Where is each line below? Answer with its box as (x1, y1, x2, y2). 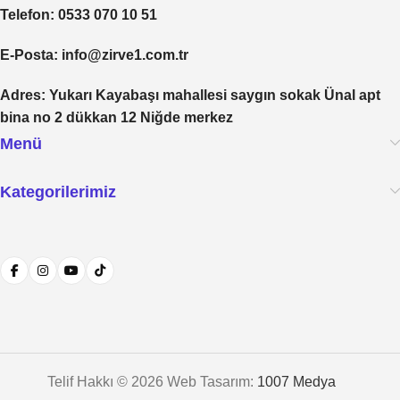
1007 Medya (256, 373, 336, 389)
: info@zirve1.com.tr (54, 46, 188, 62)
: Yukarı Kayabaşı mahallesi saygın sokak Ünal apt (41, 87, 380, 103)
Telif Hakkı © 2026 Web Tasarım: (46, 373, 257, 389)
